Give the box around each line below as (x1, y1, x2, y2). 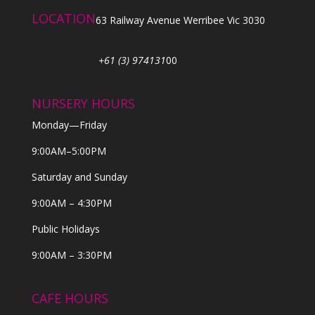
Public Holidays (31, 221, 100, 236)
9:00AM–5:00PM (31, 143, 106, 157)
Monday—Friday (31, 117, 107, 131)
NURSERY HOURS (31, 94, 135, 112)
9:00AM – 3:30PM (31, 247, 112, 262)
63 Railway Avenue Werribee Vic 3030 (95, 13, 265, 27)
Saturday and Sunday (31, 169, 127, 184)
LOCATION (31, 9, 96, 27)
